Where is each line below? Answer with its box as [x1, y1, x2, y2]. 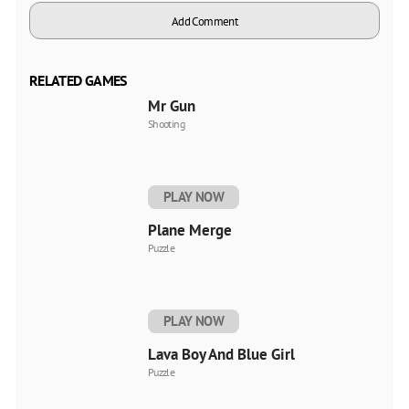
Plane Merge [148, 219, 232, 240]
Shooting [148, 116, 184, 131]
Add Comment [172, 13, 237, 29]
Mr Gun [148, 95, 195, 116]
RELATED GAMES [29, 70, 127, 89]
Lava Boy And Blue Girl [148, 343, 295, 364]
